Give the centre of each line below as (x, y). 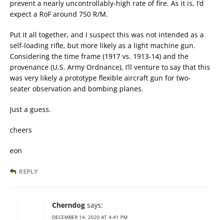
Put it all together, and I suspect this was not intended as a (107, 35)
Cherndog (69, 205)
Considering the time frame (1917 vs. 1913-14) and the (99, 56)
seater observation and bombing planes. (77, 89)
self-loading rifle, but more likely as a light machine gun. (103, 46)
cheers (21, 130)
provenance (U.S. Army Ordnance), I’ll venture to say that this (110, 67)
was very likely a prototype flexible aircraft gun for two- (100, 78)
